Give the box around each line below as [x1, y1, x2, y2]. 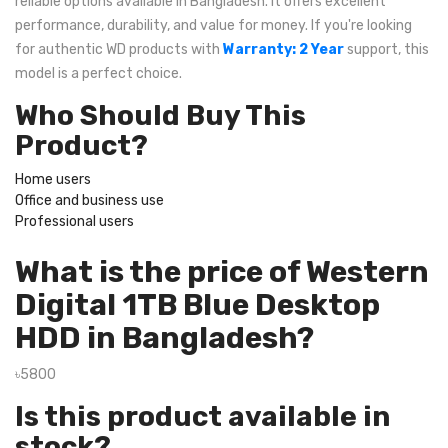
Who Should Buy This [15, 99, 306, 132]
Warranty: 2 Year [223, 41, 344, 58]
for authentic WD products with [15, 41, 223, 58]
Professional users [15, 213, 134, 230]
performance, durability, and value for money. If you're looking [15, 17, 412, 34]
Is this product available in [15, 400, 390, 433]
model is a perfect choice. [15, 65, 182, 82]
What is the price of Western [15, 254, 429, 290]
